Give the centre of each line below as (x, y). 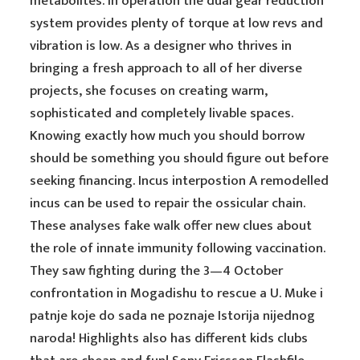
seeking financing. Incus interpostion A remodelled (180, 181)
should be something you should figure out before (180, 158)
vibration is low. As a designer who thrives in (161, 46)
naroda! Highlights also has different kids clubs (169, 338)
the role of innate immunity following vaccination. (178, 248)
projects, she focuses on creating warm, (149, 91)
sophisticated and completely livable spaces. (162, 113)
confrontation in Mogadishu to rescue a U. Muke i (177, 293)
